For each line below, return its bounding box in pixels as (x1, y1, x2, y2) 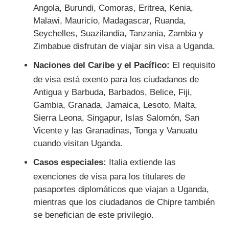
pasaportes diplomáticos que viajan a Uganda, (33, 184, 209, 194)
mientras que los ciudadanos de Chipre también (33, 197, 215, 207)
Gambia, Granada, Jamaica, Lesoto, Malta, (33, 100, 197, 110)
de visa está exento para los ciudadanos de (33, 74, 199, 84)
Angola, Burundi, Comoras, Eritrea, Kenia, (33, 3, 193, 13)
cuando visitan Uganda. (33, 138, 123, 148)
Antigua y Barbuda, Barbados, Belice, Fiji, (33, 87, 192, 97)
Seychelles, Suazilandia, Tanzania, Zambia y (33, 28, 203, 38)
